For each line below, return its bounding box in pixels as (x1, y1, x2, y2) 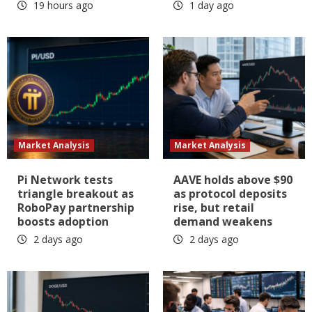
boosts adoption (17, 214, 109, 230)
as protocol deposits (173, 186, 287, 202)
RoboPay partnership (17, 200, 134, 216)
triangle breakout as (17, 186, 134, 202)
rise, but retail (173, 200, 254, 216)
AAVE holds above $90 (173, 172, 292, 188)
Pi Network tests (17, 172, 113, 188)
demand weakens (173, 214, 272, 230)
